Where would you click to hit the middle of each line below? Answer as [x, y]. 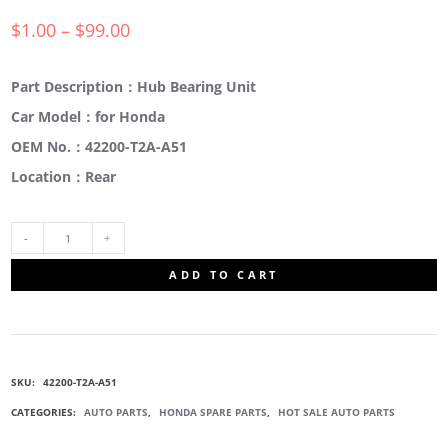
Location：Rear [64, 177]
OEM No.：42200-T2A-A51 [99, 147]
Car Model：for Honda [88, 117]
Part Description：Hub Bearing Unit [134, 87]
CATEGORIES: [45, 412]
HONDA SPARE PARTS [213, 412]
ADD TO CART [224, 275]
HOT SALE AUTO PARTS [337, 412]
